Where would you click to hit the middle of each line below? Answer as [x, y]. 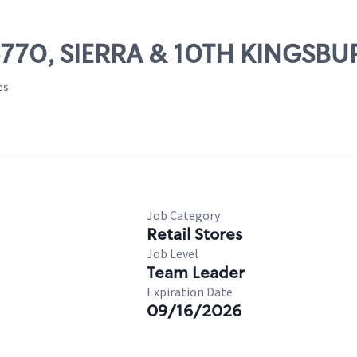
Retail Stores [194, 234]
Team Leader [196, 273]
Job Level [173, 253]
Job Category [183, 215]
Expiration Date [190, 292]
